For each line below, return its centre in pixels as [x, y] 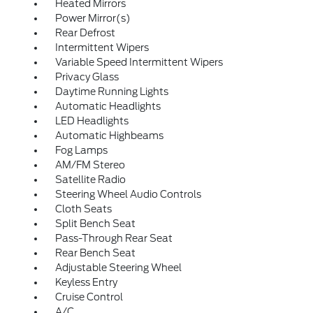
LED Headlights [92, 121]
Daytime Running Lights [111, 92]
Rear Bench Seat [95, 253]
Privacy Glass [87, 77]
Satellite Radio [90, 180]
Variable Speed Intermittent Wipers [139, 62]
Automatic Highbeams [109, 136]
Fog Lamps [81, 150]
